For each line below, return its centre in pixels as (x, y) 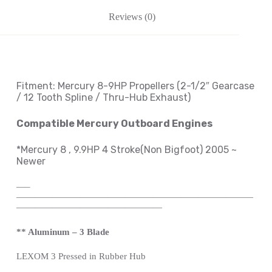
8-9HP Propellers (135, 86)
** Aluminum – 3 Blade (63, 232)
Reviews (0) (132, 16)
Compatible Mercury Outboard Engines (114, 124)
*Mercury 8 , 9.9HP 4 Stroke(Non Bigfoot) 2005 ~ (126, 150)
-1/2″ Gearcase (220, 86)
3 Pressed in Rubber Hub (98, 256)
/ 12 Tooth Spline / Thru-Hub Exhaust (102, 98)
